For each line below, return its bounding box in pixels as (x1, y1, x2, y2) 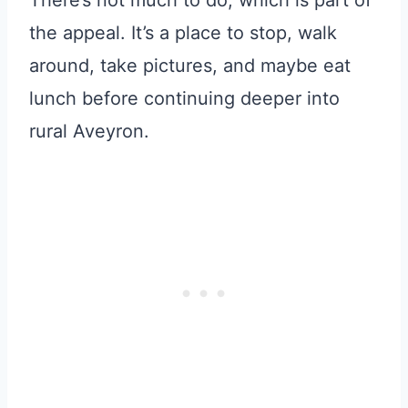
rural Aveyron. (29, 119, 149, 142)
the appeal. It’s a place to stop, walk (29, 21, 337, 44)
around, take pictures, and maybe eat (29, 54, 351, 76)
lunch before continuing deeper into (29, 87, 340, 109)
